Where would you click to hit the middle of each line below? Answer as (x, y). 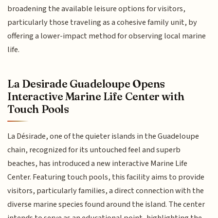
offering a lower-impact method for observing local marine (107, 36)
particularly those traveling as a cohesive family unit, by (102, 23)
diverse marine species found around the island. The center (106, 204)
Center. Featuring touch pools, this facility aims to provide (106, 177)
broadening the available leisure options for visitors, (97, 9)
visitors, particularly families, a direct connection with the (106, 191)
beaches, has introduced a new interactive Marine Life (98, 163)
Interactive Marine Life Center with (96, 96)
